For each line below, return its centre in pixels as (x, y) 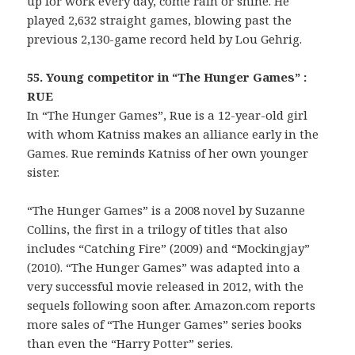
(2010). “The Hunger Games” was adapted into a (164, 267)
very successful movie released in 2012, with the (166, 286)
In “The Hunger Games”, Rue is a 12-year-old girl (168, 115)
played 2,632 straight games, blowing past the (160, 20)
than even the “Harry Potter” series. (130, 344)
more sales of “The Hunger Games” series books (165, 324)
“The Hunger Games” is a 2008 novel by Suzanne (166, 210)
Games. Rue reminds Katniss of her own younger (168, 153)
